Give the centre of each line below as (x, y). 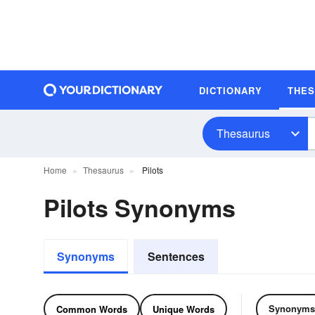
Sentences (176, 256)
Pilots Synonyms (140, 207)
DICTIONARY (231, 90)
